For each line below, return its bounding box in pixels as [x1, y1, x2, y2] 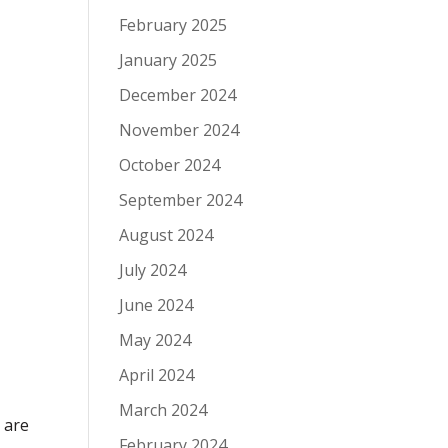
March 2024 [119, 399, 208, 421]
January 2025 [119, 49, 218, 71]
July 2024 [119, 259, 187, 281]
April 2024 [119, 364, 195, 386]
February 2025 [119, 14, 228, 36]
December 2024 [119, 84, 237, 106]
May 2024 [119, 329, 192, 351]
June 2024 [119, 294, 194, 316]
